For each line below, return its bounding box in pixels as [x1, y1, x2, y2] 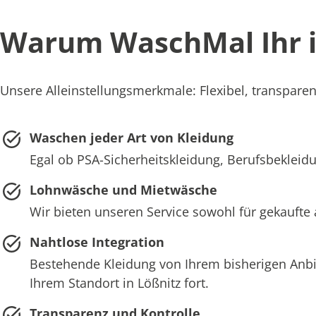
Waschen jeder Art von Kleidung [29, 128, 233, 146]
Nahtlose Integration [29, 233, 164, 250]
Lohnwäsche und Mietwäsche [29, 181, 217, 198]
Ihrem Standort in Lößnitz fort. [29, 274, 209, 291]
